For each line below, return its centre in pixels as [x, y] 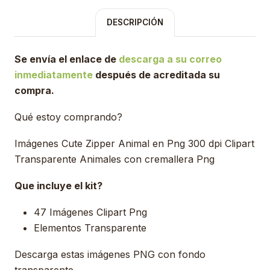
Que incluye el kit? [58, 186]
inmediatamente [54, 75]
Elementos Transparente [90, 228]
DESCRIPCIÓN [135, 22]
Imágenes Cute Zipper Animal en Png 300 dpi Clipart [134, 143]
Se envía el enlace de [67, 59]
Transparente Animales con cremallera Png [115, 159]
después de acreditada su [156, 75]
